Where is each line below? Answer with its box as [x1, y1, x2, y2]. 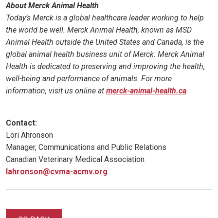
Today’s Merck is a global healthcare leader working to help [6, 13, 204, 23]
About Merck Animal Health [6, 1, 99, 11]
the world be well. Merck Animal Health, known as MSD [6, 25, 192, 35]
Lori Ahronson [6, 130, 53, 140]
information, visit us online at [6, 86, 106, 96]
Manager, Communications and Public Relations [6, 143, 166, 152]
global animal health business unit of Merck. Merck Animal [6, 50, 204, 59]
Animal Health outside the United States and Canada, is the [6, 37, 204, 47]
